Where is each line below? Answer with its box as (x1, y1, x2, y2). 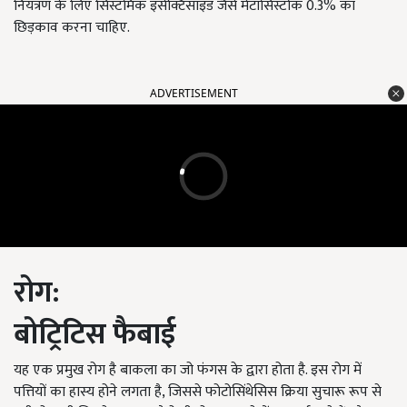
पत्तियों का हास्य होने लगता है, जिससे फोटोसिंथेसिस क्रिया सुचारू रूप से (14, 380, 382, 405)
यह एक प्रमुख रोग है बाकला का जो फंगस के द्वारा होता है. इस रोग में (14, 358, 362, 383)
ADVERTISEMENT (150, 85, 238, 102)
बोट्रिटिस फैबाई (14, 311, 176, 360)
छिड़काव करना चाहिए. (14, 15, 130, 41)
